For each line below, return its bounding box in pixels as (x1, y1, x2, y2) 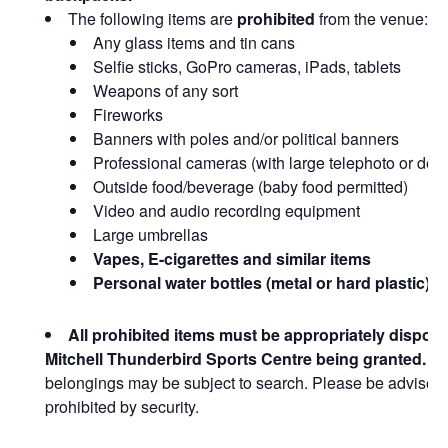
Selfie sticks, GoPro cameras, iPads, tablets (93, 55, 401, 79)
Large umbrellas (93, 223, 208, 247)
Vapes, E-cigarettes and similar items (93, 247, 371, 271)
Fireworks (93, 103, 163, 127)
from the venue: (315, 7, 428, 31)
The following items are (68, 7, 237, 31)
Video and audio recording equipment (93, 199, 360, 223)
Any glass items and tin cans (93, 31, 295, 55)
